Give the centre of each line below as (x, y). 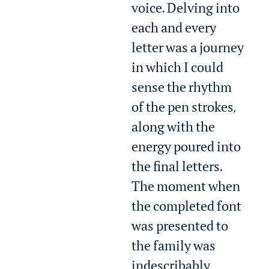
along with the (174, 129)
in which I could (178, 70)
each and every (174, 30)
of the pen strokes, (184, 110)
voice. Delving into (186, 11)
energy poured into (186, 149)
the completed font (187, 209)
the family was (174, 248)
